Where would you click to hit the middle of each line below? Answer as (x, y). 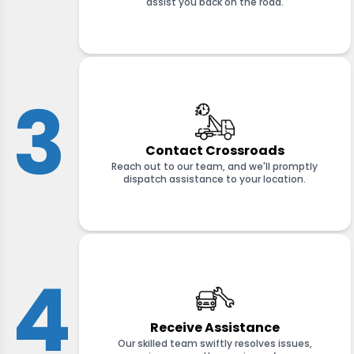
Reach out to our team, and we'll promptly (215, 167)
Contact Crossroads (215, 151)
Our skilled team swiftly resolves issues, (215, 344)
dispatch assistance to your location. (215, 179)
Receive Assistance (215, 328)
